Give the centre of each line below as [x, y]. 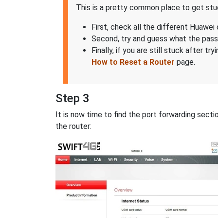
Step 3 [73, 99]
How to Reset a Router [133, 62]
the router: [73, 127]
